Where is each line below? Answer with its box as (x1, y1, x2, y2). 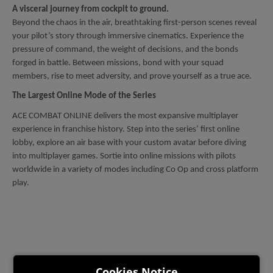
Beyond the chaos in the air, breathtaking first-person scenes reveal (12, 18, 257, 27)
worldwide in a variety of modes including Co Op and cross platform (12, 165, 258, 175)
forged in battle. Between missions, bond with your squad (12, 58, 224, 68)
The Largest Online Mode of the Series (12, 91, 156, 101)
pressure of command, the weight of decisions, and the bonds (12, 44, 238, 54)
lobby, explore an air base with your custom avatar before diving (12, 138, 246, 148)
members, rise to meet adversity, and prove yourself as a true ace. (12, 71, 252, 81)
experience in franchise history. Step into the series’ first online (12, 125, 239, 135)
